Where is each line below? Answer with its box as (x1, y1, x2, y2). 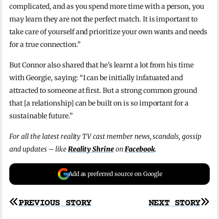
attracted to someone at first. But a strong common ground (9, 86, 197, 95)
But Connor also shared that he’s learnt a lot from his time (9, 60, 194, 69)
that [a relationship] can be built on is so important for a (9, 98, 189, 108)
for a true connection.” (9, 40, 81, 49)
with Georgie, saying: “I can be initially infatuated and (9, 73, 183, 82)
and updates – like (9, 144, 68, 153)
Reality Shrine (67, 144, 114, 153)
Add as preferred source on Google (68, 170, 163, 177)
